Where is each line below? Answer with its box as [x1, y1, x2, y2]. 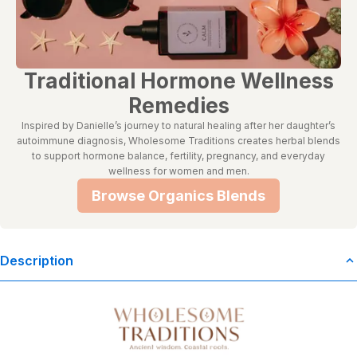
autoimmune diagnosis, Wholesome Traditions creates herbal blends [17, 134, 340, 147]
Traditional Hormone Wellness [23, 68, 334, 93]
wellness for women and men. [108, 164, 249, 177]
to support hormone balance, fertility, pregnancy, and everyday [32, 149, 325, 162]
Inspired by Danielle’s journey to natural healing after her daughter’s [22, 119, 335, 131]
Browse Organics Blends [92, 186, 265, 204]
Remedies [127, 92, 229, 118]
